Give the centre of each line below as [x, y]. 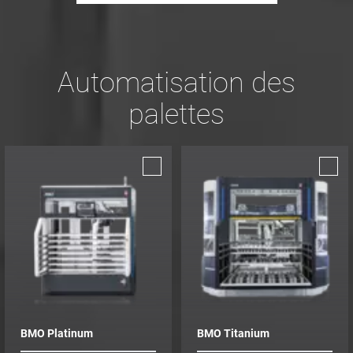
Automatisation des [176, 82]
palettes [176, 114]
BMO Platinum [57, 333]
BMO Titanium [233, 333]
